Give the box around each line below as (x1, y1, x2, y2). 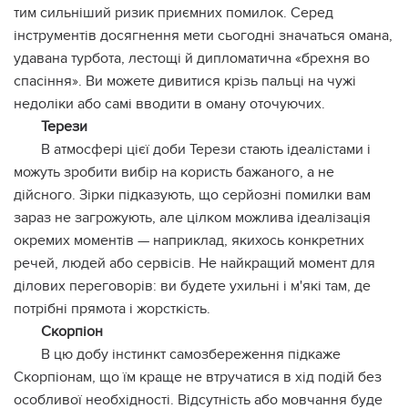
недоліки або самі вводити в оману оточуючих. (14, 95, 325, 114)
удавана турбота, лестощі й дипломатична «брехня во (14, 49, 370, 68)
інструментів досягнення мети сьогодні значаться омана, (14, 26, 393, 46)
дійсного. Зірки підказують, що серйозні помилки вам (14, 186, 371, 205)
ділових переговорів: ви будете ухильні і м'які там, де (14, 277, 371, 296)
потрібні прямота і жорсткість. (14, 300, 210, 319)
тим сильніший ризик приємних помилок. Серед (14, 4, 333, 23)
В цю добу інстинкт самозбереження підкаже (41, 345, 341, 364)
